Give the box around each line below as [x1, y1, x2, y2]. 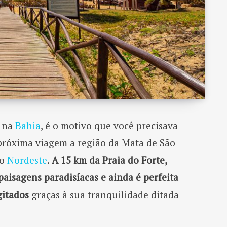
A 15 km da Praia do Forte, [51, 153, 167, 166]
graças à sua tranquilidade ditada [28, 187, 179, 201]
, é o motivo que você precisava [40, 119, 178, 132]
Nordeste [7, 153, 47, 166]
